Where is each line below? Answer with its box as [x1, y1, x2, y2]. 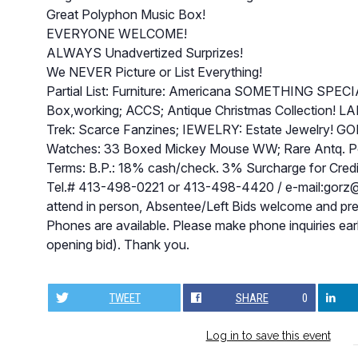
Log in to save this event [205, 329, 331, 343]
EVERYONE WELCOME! [46, 25, 187, 42]
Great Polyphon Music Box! [46, 6, 205, 22]
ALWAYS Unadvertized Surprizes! [46, 44, 243, 61]
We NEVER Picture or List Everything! [46, 63, 262, 80]
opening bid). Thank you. [46, 236, 189, 253]
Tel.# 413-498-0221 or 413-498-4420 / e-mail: [46, 178, 324, 195]
